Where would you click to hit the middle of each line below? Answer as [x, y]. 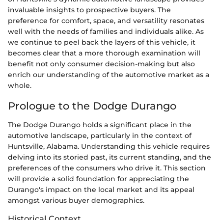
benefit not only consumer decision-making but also [101, 64]
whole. [20, 86]
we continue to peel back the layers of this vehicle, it [102, 42]
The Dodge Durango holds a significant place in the [100, 124]
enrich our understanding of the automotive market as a [109, 75]
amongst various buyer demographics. [76, 200]
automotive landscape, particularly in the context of [100, 135]
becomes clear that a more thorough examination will [104, 53]
